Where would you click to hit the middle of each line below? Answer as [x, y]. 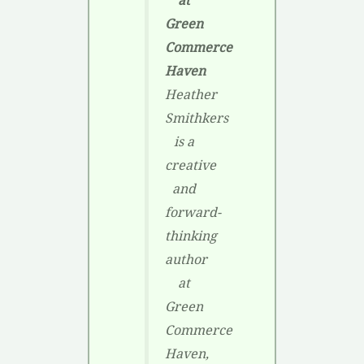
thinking [191, 236]
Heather [191, 95]
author [186, 260]
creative [190, 165]
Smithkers [196, 118]
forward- [193, 212]
